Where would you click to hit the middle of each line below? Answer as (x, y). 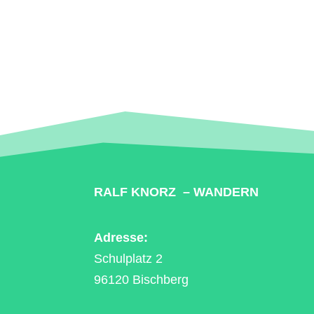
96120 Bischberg (142, 280)
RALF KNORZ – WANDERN (177, 192)
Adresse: (121, 238)
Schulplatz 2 (129, 259)
